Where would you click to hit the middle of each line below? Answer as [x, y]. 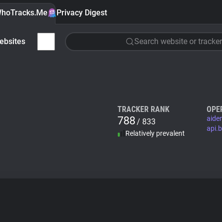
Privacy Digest [82, 13]
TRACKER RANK [143, 109]
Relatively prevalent [155, 133]
